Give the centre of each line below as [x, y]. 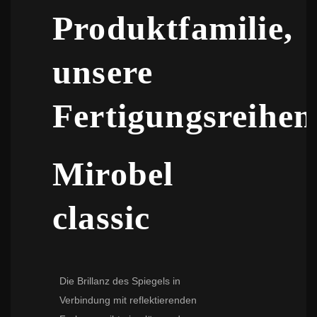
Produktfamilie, [173, 28]
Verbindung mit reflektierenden [128, 300]
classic [102, 217]
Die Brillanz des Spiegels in [120, 281]
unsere [103, 71]
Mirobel [113, 173]
